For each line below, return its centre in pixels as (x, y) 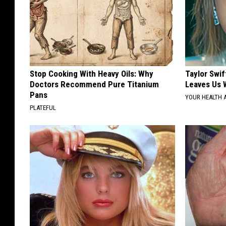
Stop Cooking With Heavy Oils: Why (92, 73)
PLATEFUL (43, 107)
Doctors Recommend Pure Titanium (94, 84)
